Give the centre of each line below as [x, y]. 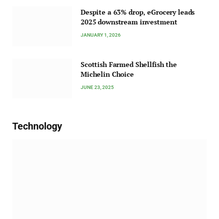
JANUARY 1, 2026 [101, 35]
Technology [37, 126]
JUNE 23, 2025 [97, 87]
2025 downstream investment [129, 22]
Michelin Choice [107, 74]
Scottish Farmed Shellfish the [129, 64]
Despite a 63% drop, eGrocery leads [138, 12]
